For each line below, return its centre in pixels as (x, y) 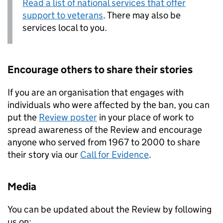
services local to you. (65, 27)
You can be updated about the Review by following (110, 209)
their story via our (44, 154)
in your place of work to (145, 117)
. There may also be (142, 15)
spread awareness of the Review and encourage (105, 129)
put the (23, 117)
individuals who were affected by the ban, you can (109, 105)
